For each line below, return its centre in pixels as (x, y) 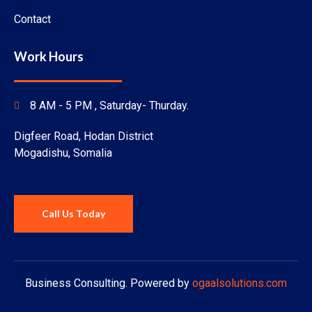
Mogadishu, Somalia (63, 153)
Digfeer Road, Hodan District (84, 136)
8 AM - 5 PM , (64, 105)
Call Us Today (73, 213)
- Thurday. (165, 105)
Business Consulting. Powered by (109, 283)
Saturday (120, 105)
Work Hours (49, 57)
